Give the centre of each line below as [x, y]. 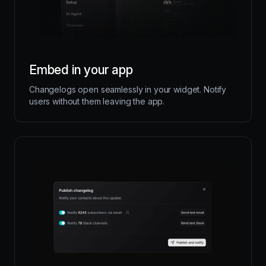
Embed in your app [81, 69]
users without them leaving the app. [97, 101]
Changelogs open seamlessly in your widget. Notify [128, 89]
